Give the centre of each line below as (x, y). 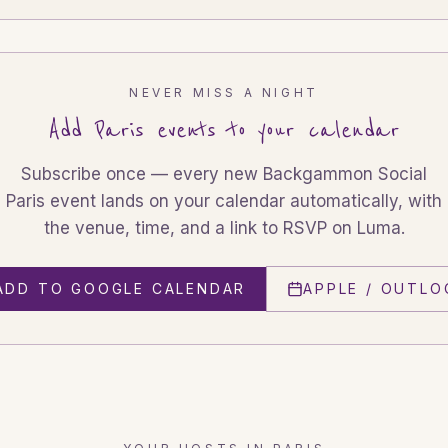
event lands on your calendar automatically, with (243, 201)
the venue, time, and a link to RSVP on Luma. (224, 228)
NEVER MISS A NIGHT (224, 92)
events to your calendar (272, 130)
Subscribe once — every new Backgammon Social (224, 174)
